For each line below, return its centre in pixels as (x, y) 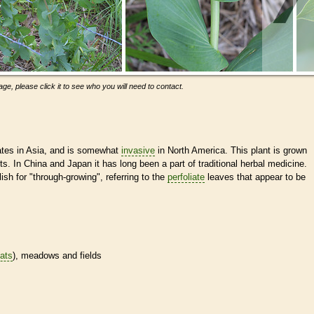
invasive (138, 150)
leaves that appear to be (255, 177)
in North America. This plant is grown (231, 150)
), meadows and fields (57, 255)
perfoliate (186, 177)
